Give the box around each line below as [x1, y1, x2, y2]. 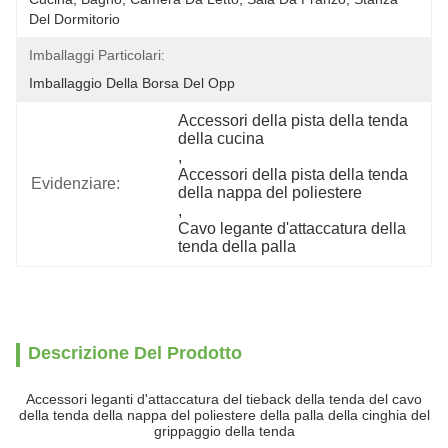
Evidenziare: [31, 175, 120, 192]
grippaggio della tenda [153, 423, 295, 439]
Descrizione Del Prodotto [28, 343, 242, 363]
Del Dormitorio [29, 11, 120, 27]
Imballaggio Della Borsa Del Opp [29, 75, 235, 91]
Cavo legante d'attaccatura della [178, 220, 407, 237]
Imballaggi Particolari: [29, 47, 165, 63]
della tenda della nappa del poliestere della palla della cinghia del [18, 407, 430, 423]
